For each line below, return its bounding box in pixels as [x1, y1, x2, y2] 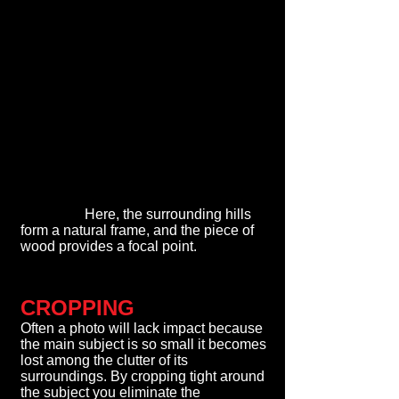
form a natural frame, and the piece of [20, 223, 254, 238]
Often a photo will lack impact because [20, 321, 263, 336]
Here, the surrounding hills [20, 207, 251, 222]
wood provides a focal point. [20, 239, 197, 254]
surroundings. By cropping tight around [20, 369, 265, 384]
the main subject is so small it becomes [20, 337, 266, 352]
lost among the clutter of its [20, 353, 188, 368]
